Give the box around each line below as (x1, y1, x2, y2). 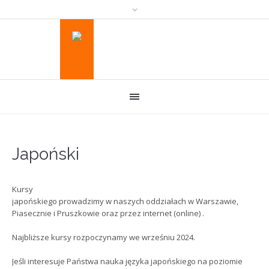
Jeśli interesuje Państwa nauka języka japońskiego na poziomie (12, 256, 243, 267)
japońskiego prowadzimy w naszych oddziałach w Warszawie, (12, 196, 239, 207)
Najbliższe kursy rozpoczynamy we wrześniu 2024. (12, 232, 196, 243)
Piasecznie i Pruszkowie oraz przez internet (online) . (12, 208, 205, 219)
